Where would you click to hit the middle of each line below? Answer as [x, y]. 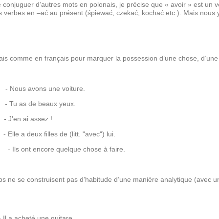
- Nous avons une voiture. [44, 89]
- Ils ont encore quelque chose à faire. [66, 149]
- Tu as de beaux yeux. [39, 104]
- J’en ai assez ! [27, 119]
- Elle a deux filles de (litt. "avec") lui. [59, 134]
